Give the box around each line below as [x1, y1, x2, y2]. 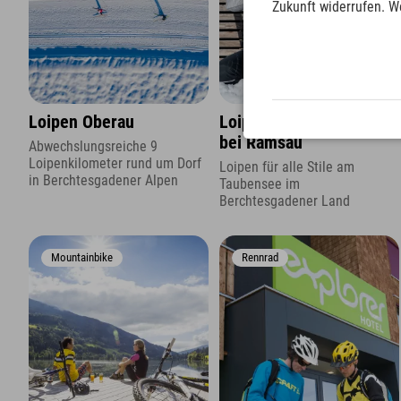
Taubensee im [219, 175, 301, 192]
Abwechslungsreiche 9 [29, 137, 158, 155]
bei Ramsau [219, 132, 303, 154]
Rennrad [242, 251, 279, 265]
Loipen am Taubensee [219, 112, 377, 133]
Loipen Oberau [29, 112, 134, 133]
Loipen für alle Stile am [219, 158, 355, 175]
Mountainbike [50, 251, 113, 265]
